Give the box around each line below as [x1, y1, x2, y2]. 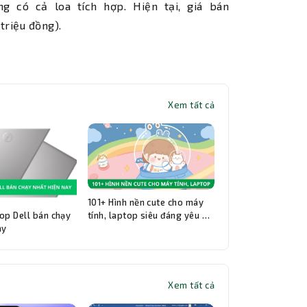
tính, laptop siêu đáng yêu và [87, 210, 212, 221]
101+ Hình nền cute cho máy [87, 197, 204, 208]
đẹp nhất [87, 223, 125, 234]
